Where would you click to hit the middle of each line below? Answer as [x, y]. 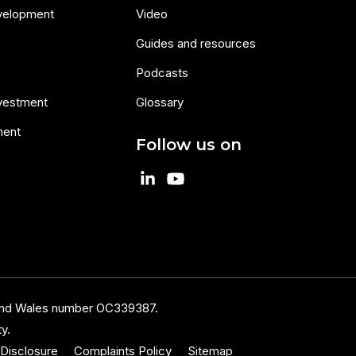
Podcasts [162, 73]
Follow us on [188, 145]
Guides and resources [195, 44]
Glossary [159, 103]
